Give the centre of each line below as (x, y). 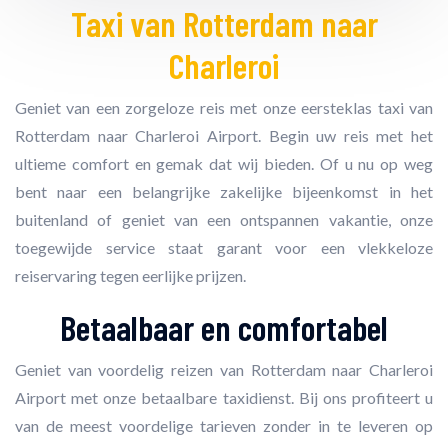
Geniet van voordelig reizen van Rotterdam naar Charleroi (224, 369)
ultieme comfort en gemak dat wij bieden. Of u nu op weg (224, 163)
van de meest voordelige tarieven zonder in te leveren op (224, 425)
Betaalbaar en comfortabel (224, 327)
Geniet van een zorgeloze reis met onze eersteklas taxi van (224, 107)
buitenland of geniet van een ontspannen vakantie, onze (224, 219)
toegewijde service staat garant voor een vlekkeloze (224, 247)
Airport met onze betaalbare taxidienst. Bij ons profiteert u (224, 397)
